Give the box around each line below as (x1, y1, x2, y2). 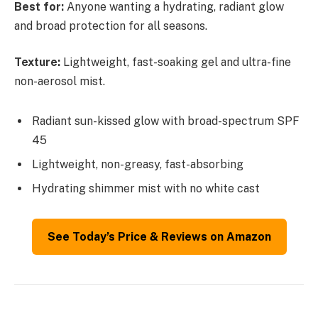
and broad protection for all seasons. (14, 18, 207, 33)
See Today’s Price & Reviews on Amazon (47, 229, 271, 243)
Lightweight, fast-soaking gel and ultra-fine (60, 55, 291, 70)
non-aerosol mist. (14, 75, 105, 89)
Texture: (14, 55, 60, 70)
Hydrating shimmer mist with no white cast (32, 181, 260, 195)
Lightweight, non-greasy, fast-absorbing (32, 157, 243, 171)
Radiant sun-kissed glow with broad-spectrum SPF (32, 114, 300, 128)
